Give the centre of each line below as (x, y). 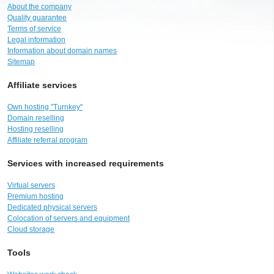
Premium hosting (35, 196)
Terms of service (34, 28)
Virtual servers (31, 185)
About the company (39, 6)
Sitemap (21, 61)
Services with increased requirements (86, 163)
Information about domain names (62, 50)
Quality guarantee (37, 17)
